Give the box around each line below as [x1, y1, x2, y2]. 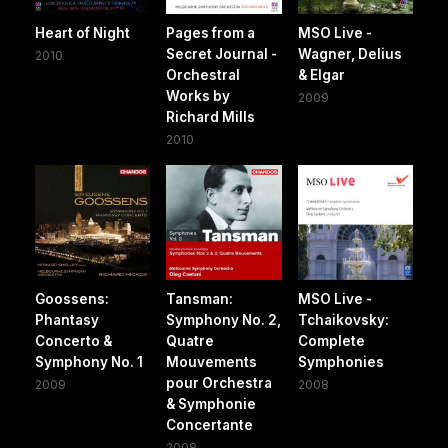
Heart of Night [35, 24, 130, 41]
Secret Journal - [166, 45, 278, 62]
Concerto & [35, 333, 112, 350]
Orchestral [166, 66, 241, 83]
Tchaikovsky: [297, 312, 389, 329]
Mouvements [166, 354, 258, 371]
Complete [297, 333, 365, 350]
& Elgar [297, 66, 345, 83]
